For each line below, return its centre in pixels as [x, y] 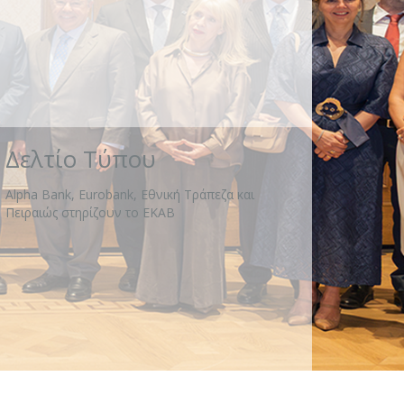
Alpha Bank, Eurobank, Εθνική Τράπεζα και [130, 194]
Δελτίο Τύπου [81, 159]
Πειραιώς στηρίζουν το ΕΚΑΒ [90, 212]
